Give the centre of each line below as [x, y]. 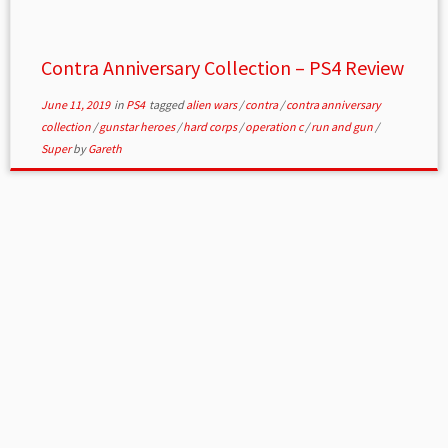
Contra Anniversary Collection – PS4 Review [222, 67]
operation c [274, 126]
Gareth [104, 148]
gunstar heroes [137, 126]
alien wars [212, 104]
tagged [166, 104]
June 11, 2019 [75, 104]
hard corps [210, 126]
